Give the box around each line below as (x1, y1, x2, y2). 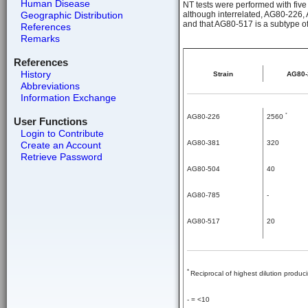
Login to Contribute (20, 128, 104, 139)
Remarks (20, 33, 60, 44)
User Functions (13, 115, 87, 127)
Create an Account (20, 140, 101, 151)
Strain (213, 70, 233, 78)
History (20, 69, 51, 80)
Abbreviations (20, 80, 80, 91)
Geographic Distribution (20, 10, 123, 21)
